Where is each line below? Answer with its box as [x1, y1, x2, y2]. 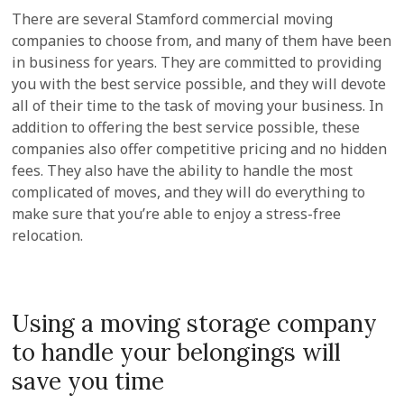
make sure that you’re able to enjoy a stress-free [12, 204, 342, 224]
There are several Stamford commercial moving [12, 9, 334, 29]
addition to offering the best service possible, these [12, 117, 361, 137]
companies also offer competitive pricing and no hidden [12, 139, 388, 159]
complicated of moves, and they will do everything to [12, 182, 366, 202]
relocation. [12, 225, 84, 245]
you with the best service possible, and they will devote [12, 74, 387, 94]
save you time [12, 366, 165, 396]
